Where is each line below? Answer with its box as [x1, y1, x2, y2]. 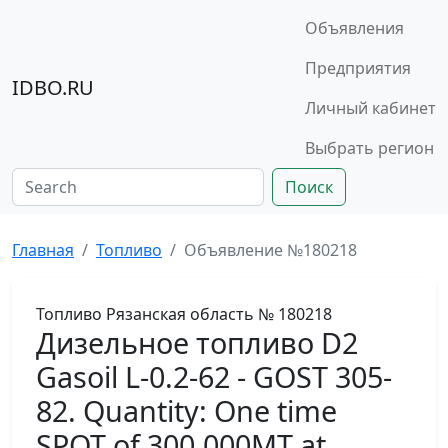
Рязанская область [106, 303, 254, 325]
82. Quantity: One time [36, 391, 337, 430]
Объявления [305, 17, 404, 39]
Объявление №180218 [184, 239, 357, 261]
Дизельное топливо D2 [36, 323, 358, 362]
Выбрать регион [305, 137, 434, 159]
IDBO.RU [12, 74, 94, 101]
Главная [12, 239, 74, 261]
